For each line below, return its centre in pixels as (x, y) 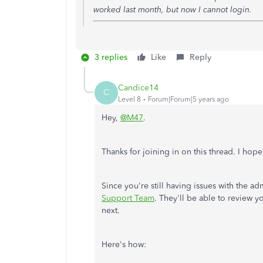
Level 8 (129, 99)
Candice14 (138, 87)
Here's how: (125, 245)
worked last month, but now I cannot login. (173, 10)
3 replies (111, 57)
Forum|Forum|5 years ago (188, 99)
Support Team (128, 198)
